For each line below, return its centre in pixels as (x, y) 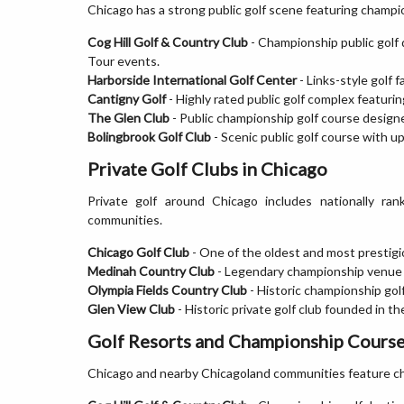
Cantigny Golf (127, 99)
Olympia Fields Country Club (167, 290)
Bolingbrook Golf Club (149, 137)
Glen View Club (131, 309)
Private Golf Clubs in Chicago (207, 169)
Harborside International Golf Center (192, 80)
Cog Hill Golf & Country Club (168, 42)
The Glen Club (129, 118)
